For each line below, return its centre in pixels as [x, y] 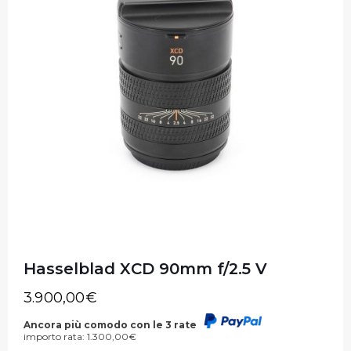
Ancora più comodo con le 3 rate [111, 324]
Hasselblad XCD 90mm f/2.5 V [145, 268]
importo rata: [55, 336]
